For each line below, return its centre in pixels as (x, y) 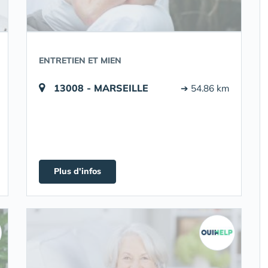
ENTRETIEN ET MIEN (80, 60)
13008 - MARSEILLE (101, 88)
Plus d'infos (77, 171)
